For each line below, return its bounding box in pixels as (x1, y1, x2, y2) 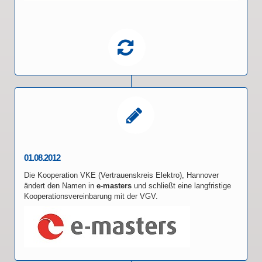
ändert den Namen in (24, 181, 96, 190)
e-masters (96, 181, 132, 190)
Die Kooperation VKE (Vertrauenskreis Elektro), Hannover (24, 170, 219, 180)
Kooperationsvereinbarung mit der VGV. (24, 191, 158, 201)
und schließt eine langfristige (132, 181, 231, 190)
